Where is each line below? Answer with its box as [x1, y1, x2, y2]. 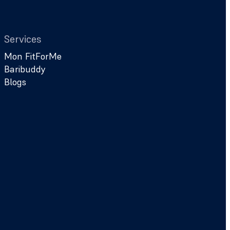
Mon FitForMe [4, 50, 62, 62]
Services [4, 32, 42, 46]
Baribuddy [4, 63, 46, 75]
